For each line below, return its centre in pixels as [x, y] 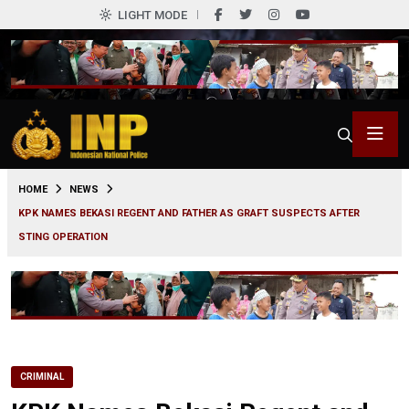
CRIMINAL [42, 376]
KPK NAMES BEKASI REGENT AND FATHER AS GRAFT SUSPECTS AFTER [189, 213]
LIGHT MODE [152, 15]
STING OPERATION [63, 236]
